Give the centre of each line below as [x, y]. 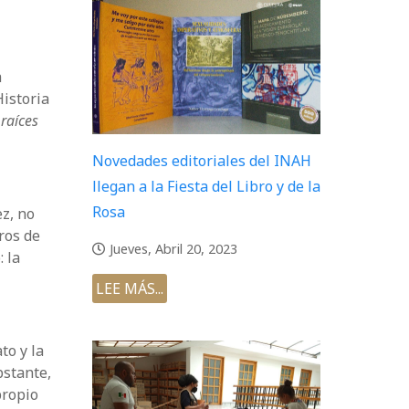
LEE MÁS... [130, 289]
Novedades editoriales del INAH [202, 161]
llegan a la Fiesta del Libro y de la [206, 187]
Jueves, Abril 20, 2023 [173, 249]
